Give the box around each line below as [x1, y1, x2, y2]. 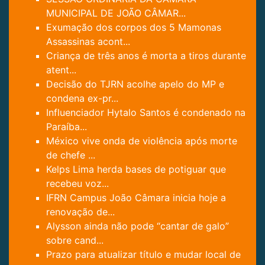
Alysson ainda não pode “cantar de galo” [46, 220, 229, 232]
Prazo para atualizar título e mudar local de [46, 248, 241, 261]
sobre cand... [46, 234, 104, 247]
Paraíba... [46, 121, 87, 133]
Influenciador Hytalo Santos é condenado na [46, 106, 245, 119]
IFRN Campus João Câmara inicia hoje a [46, 192, 226, 204]
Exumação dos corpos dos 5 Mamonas [46, 21, 221, 34]
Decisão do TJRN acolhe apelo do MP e [46, 78, 224, 91]
